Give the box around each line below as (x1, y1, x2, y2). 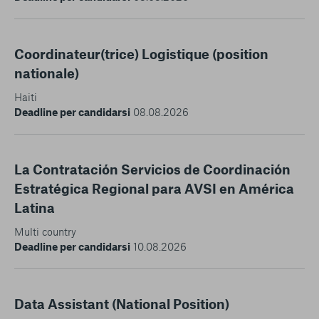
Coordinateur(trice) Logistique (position (14, 45, 268, 62)
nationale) (14, 64, 79, 81)
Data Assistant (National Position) (14, 295, 229, 312)
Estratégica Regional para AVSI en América (14, 179, 294, 197)
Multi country (14, 224, 76, 238)
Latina (14, 199, 55, 216)
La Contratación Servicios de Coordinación (14, 160, 291, 177)
